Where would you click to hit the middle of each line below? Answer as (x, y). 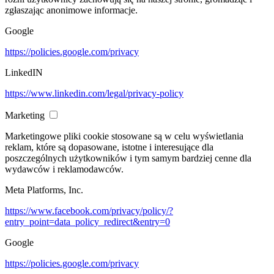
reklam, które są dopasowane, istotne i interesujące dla (109, 147)
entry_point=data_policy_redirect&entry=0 (87, 222)
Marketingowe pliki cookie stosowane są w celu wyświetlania (124, 136)
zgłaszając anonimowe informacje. (71, 10)
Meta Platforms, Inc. (44, 190)
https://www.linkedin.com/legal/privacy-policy (94, 94)
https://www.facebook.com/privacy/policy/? (89, 211)
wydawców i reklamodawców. (64, 169)
